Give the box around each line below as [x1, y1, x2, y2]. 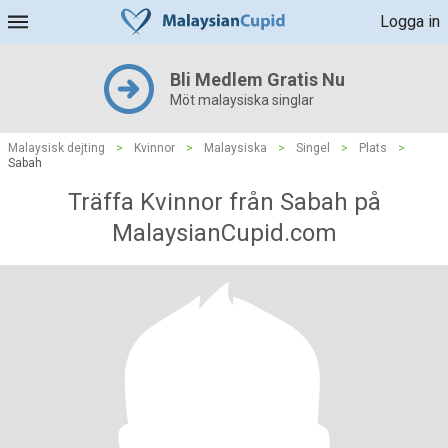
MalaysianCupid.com [111, 219, 337, 247]
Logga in [380, 12, 440, 31]
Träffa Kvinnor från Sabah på [67, 188, 381, 216]
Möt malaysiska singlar [169, 92, 314, 108]
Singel [296, 141, 330, 155]
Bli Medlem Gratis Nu [169, 69, 345, 90]
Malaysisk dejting [8, 141, 105, 155]
